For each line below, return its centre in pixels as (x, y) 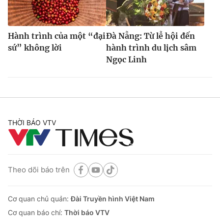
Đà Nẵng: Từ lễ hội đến (151, 36)
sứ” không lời (35, 47)
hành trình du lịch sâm (151, 47)
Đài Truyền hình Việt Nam (113, 198)
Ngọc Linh (126, 59)
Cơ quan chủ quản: (39, 198)
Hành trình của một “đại (57, 36)
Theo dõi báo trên (39, 170)
